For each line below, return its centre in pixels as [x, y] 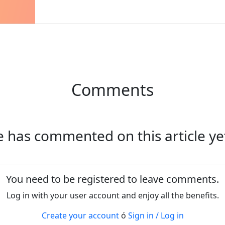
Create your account [80, 216]
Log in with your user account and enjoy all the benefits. [113, 196]
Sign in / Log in [156, 216]
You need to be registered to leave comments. [113, 179]
